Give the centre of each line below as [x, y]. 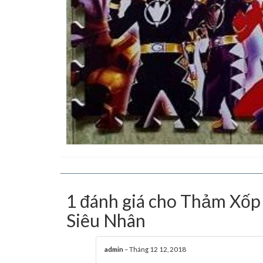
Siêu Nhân [106, 220]
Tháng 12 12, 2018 [158, 249]
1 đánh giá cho [123, 201]
